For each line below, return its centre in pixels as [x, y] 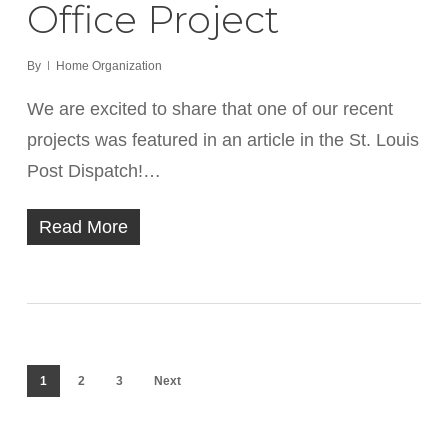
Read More [83, 227]
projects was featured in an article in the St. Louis [222, 140]
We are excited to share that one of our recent [209, 109]
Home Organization [108, 66]
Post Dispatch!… [93, 171]
